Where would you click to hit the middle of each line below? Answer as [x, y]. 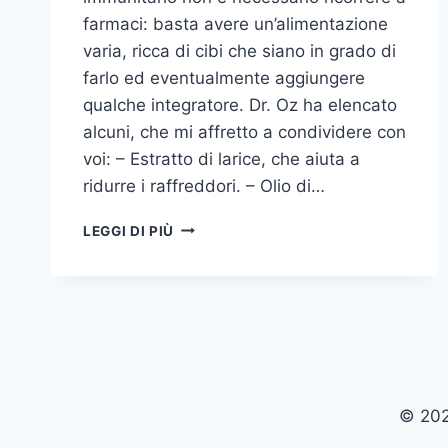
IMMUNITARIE [222, 309]
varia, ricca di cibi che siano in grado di [239, 50]
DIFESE [199, 288]
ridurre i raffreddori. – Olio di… [204, 185]
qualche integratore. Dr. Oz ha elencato [240, 104]
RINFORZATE [219, 225]
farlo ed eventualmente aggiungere [224, 77]
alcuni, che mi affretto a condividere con [244, 131]
